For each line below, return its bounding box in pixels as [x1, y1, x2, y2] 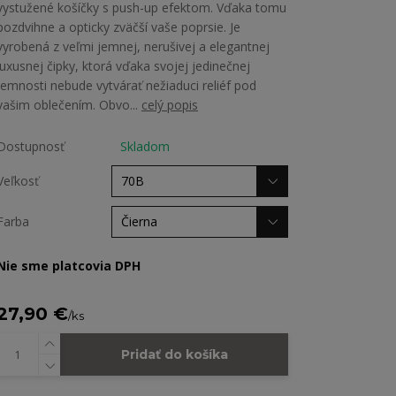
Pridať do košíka [120, 346, 228, 362]
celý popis [141, 96, 198, 113]
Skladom [120, 138, 170, 155]
